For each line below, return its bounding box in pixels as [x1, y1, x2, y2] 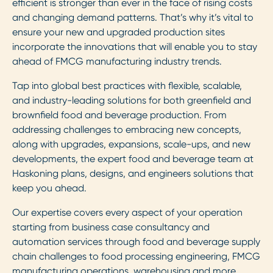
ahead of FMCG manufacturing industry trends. [12, 55, 222, 68]
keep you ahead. [12, 182, 87, 194]
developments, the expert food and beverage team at [12, 153, 253, 165]
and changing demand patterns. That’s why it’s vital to [12, 12, 253, 24]
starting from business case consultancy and [12, 221, 210, 233]
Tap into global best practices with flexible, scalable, [12, 80, 242, 92]
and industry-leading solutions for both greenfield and [12, 94, 251, 107]
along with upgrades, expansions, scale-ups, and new [12, 138, 250, 151]
